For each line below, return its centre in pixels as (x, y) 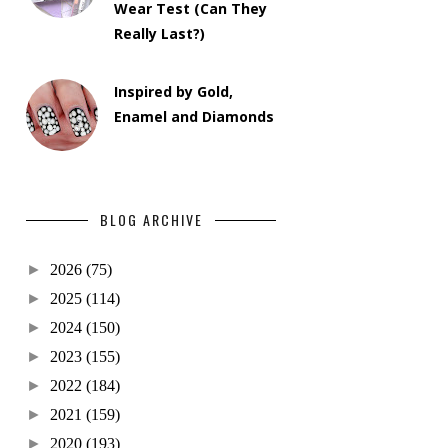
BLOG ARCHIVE (151, 220)
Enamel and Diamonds (194, 117)
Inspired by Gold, (174, 92)
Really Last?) (160, 34)
